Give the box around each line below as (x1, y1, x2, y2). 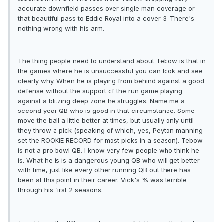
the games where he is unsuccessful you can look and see (18, 67, 203, 75)
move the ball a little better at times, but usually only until (18, 116, 194, 125)
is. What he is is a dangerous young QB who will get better (18, 156, 200, 165)
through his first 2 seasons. (18, 186, 103, 194)
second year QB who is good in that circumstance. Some (18, 107, 195, 115)
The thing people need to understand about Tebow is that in (18, 57, 206, 65)
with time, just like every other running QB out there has (18, 166, 191, 174)
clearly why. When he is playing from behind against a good (18, 77, 204, 85)
